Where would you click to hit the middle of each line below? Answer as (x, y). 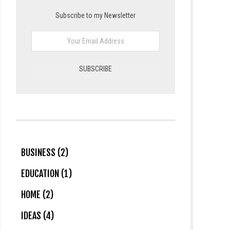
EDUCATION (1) (46, 173)
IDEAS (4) (37, 215)
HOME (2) (37, 194)
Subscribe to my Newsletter (95, 15)
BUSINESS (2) (45, 152)
